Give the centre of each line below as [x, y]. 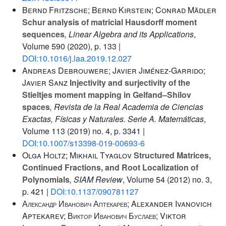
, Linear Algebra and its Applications [129, 34]
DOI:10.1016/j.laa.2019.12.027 [77, 58]
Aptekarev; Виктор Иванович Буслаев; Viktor [104, 216]
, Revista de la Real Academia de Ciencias [127, 107]
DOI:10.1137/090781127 [95, 191]
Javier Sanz [45, 82]
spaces [36, 107]
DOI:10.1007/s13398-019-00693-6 [83, 143]
